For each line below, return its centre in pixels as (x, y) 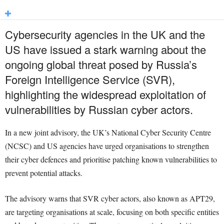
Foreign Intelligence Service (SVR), (90, 79)
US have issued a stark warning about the (105, 49)
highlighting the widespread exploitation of (105, 94)
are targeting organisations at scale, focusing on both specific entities (112, 212)
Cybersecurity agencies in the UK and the (105, 34)
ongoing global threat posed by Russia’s (101, 64)
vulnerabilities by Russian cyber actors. (99, 109)
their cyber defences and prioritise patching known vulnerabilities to (111, 159)
